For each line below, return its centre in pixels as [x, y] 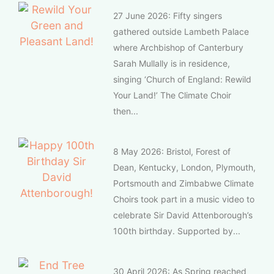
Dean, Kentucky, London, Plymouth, [184, 167]
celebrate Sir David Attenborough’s [183, 215]
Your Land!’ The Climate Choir [172, 95]
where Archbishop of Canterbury [178, 47]
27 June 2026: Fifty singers [168, 15]
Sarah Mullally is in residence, [172, 63]
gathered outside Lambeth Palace [181, 31]
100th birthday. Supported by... [177, 231]
